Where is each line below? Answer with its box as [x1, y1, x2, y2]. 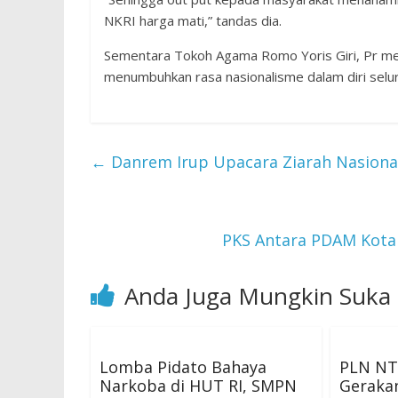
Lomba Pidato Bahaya [99, 356, 267, 378]
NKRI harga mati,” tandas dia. [104, 12, 282, 29]
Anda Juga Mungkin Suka [124, 280, 391, 312]
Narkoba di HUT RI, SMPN [99, 375, 297, 396]
